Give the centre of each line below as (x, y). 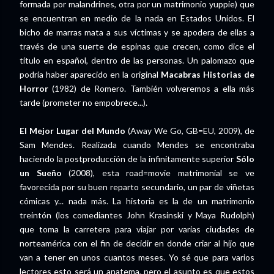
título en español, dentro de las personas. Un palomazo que (137, 60)
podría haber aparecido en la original (90, 74)
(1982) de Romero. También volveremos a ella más (151, 88)
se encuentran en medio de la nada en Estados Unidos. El (137, 18)
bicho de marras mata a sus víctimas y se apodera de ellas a (137, 32)
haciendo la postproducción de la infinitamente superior (128, 159)
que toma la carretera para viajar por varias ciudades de (137, 229)
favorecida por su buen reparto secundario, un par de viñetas (137, 187)
